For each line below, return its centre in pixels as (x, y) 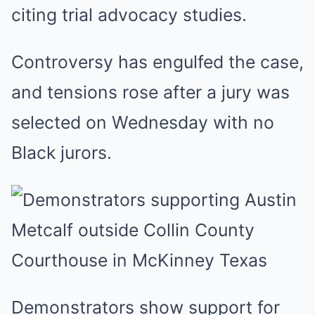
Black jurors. (62, 153)
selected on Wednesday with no (143, 122)
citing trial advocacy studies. (129, 15)
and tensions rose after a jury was (150, 92)
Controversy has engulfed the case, (157, 62)
